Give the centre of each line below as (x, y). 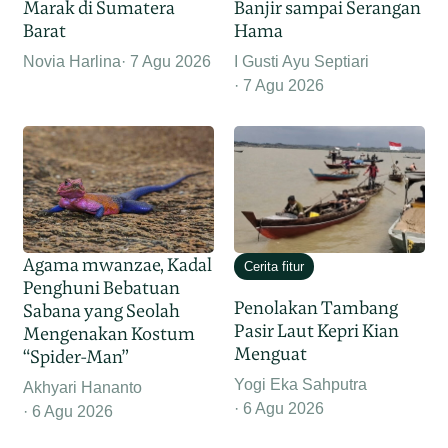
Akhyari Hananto (83, 388)
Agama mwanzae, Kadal (118, 265)
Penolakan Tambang (316, 308)
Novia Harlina (72, 62)
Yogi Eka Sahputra (300, 385)
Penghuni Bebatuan (102, 288)
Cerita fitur (274, 267)
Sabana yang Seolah (102, 311)
